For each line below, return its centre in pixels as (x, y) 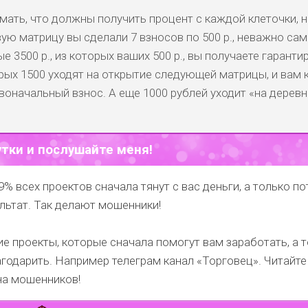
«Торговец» (228, 261)
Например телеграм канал (124, 261)
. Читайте (283, 261)
